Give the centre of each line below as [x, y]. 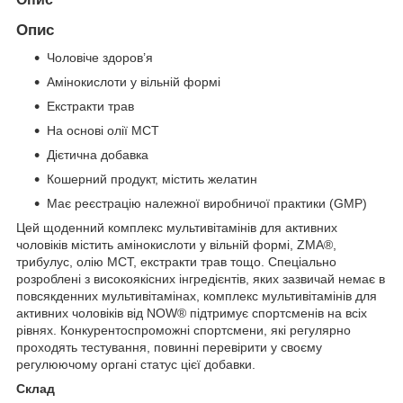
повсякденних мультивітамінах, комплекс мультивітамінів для [197, 296]
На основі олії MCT [103, 130]
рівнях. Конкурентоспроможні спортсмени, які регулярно [184, 330]
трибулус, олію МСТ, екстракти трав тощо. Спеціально [176, 261]
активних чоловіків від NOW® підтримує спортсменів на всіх [192, 313]
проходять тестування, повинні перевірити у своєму [169, 347]
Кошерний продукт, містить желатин [152, 179]
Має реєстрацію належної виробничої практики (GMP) [207, 203]
